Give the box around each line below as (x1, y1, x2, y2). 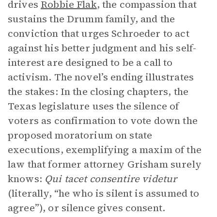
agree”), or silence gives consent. (8, 201, 166, 215)
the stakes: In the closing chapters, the (8, 85, 188, 98)
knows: (8, 172, 45, 186)
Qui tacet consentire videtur (45, 172, 177, 186)
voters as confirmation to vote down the (8, 114, 198, 127)
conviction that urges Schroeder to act (8, 27, 189, 40)
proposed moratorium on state (8, 128, 153, 142)
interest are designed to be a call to (8, 56, 173, 69)
